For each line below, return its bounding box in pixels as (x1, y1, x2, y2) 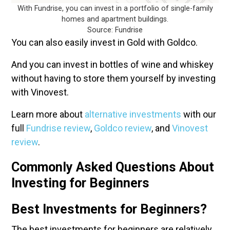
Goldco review (94, 123, 151, 133)
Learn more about (11, 109, 85, 120)
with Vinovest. (11, 87, 69, 98)
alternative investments (85, 109, 181, 120)
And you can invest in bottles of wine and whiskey (11, 59, 214, 70)
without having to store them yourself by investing (11, 73, 216, 84)
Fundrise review (26, 123, 90, 133)
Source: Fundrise (87, 26, 143, 34)
